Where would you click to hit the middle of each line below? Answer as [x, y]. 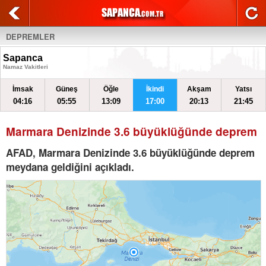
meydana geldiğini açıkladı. [70, 167]
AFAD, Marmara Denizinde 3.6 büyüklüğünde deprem [130, 153]
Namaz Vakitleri [26, 67]
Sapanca [23, 58]
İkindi [155, 89]
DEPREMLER [30, 37]
